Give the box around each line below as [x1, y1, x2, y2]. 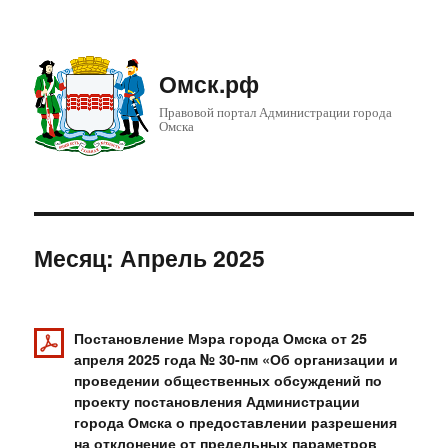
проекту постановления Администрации [74, 391, 361, 411]
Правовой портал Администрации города [159, 103, 393, 121]
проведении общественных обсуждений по [74, 370, 383, 390]
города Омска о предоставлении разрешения [74, 412, 398, 432]
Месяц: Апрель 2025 [34, 241, 266, 274]
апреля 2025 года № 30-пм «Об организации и [74, 349, 399, 369]
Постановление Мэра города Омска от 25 [74, 328, 368, 348]
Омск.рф [159, 67, 260, 100]
